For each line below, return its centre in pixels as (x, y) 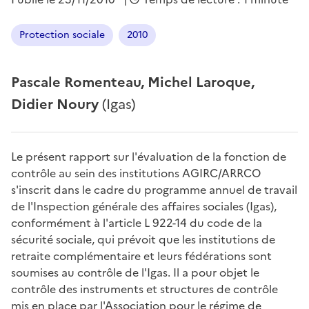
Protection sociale (62, 35)
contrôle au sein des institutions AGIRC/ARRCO (136, 173)
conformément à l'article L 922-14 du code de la (137, 223)
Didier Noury (57, 104)
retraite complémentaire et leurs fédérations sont (141, 256)
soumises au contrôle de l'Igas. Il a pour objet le (135, 272)
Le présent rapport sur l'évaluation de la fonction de (149, 157)
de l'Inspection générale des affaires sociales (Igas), (144, 206)
